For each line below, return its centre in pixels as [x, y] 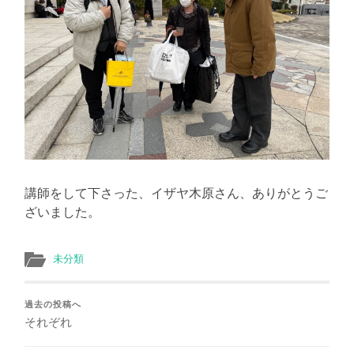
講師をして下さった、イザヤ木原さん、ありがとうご [177, 192]
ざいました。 [63, 211]
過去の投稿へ [53, 304]
